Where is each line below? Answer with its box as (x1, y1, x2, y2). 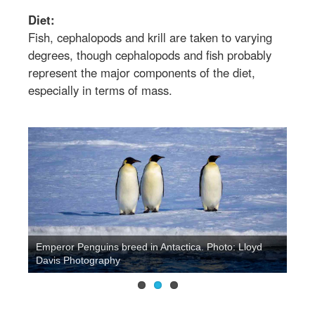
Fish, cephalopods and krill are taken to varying (28, 28, 272, 46)
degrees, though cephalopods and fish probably (28, 46, 271, 63)
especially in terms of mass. (28, 81, 172, 98)
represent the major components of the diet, (28, 63, 255, 81)
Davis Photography (36, 255, 121, 266)
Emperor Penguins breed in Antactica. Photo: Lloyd (36, 241, 263, 253)
